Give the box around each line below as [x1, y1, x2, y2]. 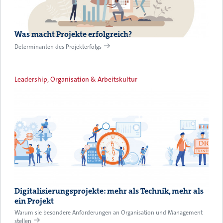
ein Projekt [14, 196, 54, 207]
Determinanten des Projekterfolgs [14, 42, 102, 51]
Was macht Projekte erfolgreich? [14, 28, 132, 39]
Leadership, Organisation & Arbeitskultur [14, 75, 137, 84]
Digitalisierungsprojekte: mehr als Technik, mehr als [14, 186, 204, 197]
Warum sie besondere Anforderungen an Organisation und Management [14, 209, 203, 217]
